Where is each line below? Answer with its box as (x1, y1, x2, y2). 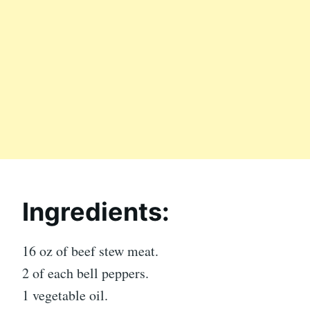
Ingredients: (22, 196, 170, 227)
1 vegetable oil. (22, 285, 108, 304)
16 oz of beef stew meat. (22, 241, 158, 260)
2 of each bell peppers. (22, 263, 149, 282)
